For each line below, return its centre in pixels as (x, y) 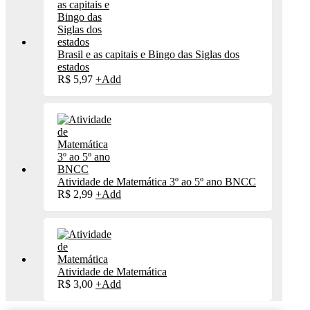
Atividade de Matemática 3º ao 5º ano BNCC (157, 182)
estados (73, 67)
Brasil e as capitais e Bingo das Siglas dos (148, 55)
